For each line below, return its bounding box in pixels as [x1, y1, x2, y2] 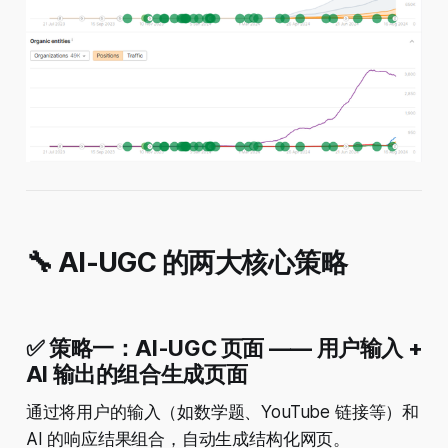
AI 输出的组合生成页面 [25, 361, 248, 388]
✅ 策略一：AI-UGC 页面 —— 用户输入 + [25, 335, 423, 362]
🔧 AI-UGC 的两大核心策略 [25, 246, 347, 280]
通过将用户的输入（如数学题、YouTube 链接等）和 [25, 402, 420, 423]
